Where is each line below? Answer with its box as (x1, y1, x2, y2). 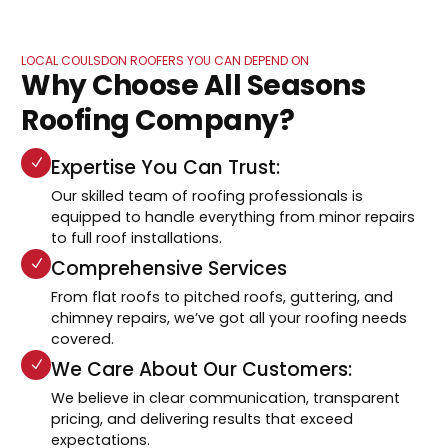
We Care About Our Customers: (51, 355, 353, 383)
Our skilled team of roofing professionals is (51, 185, 364, 206)
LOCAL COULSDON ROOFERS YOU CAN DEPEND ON (21, 51, 310, 69)
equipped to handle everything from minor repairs (51, 206, 416, 227)
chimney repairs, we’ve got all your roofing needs (51, 307, 408, 328)
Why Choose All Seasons (21, 65, 366, 105)
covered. (51, 328, 115, 349)
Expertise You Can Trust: (51, 153, 281, 181)
